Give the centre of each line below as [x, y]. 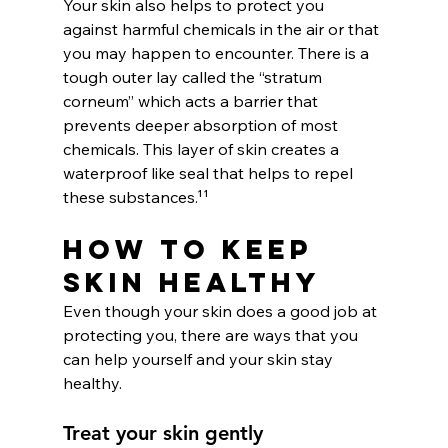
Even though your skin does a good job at [221, 310]
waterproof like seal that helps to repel [209, 172]
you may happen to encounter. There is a [217, 52]
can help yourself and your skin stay [199, 358]
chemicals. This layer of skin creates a [202, 148]
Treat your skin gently [162, 432]
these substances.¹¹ [135, 196]
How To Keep [193, 248]
